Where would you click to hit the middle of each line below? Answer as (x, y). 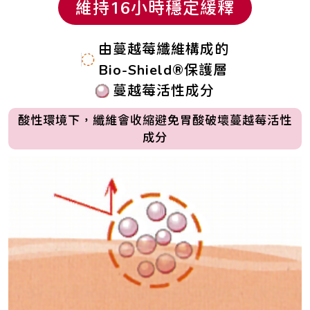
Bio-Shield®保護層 (163, 69)
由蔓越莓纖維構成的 (164, 48)
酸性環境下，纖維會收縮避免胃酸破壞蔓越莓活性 (155, 120)
